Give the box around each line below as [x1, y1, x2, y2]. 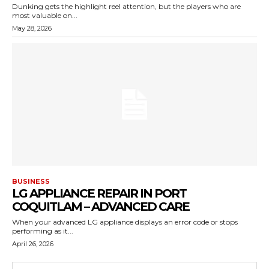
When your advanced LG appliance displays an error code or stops [12, 217, 238, 226]
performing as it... [12, 226, 73, 235]
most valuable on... [12, 11, 77, 20]
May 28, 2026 [12, 24, 52, 32]
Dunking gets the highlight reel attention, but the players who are [12, 2, 241, 11]
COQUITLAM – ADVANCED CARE [12, 199, 189, 214]
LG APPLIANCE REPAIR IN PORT [12, 186, 186, 201]
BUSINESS [12, 177, 50, 186]
